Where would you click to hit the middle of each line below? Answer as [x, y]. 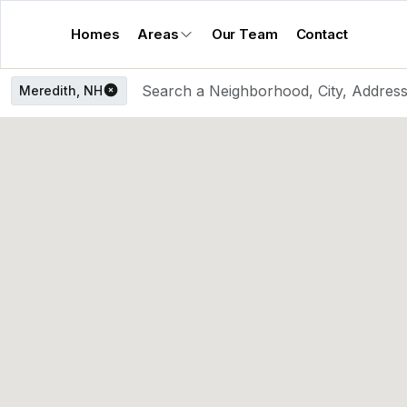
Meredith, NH [61, 90]
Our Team [244, 34]
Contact [322, 34]
